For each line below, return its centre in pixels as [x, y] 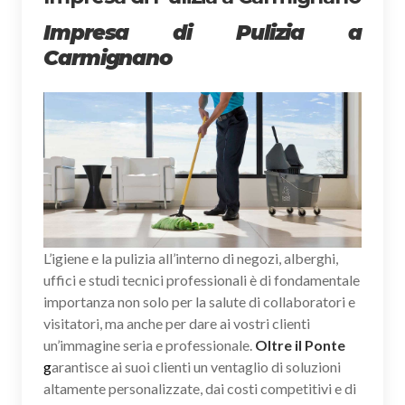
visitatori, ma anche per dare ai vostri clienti [177, 323]
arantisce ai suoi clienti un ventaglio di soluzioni [196, 366]
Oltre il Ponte [300, 344]
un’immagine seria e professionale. [149, 344]
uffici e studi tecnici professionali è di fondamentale [202, 279]
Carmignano [108, 57]
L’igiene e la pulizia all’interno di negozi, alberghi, [191, 258]
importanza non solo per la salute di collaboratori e [199, 301]
